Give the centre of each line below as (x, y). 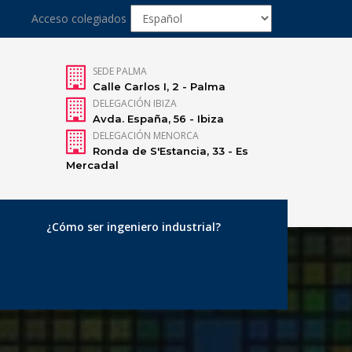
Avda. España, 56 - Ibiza (159, 119)
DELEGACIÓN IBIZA (135, 103)
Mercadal (92, 165)
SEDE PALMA (120, 71)
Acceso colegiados (79, 18)
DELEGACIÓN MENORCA (146, 136)
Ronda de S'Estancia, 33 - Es (171, 151)
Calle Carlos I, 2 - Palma (159, 86)
